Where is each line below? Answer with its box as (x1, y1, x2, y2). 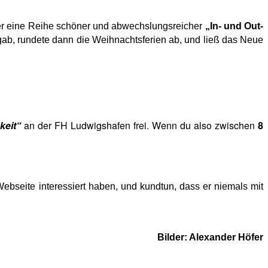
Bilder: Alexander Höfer (157, 232, 263, 242)
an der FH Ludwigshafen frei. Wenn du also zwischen (21, 118, 258, 132)
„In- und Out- (202, 20, 264, 31)
